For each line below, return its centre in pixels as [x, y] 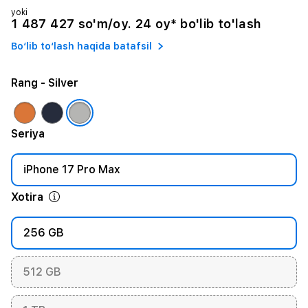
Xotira [27, 197]
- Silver [58, 83]
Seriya [28, 134]
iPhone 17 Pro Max [72, 169]
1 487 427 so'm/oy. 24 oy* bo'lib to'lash [136, 24]
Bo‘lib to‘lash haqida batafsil [81, 46]
